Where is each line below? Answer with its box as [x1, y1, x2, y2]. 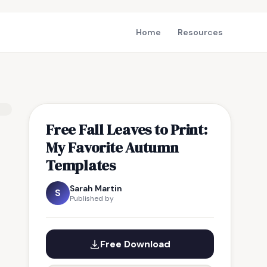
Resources [178, 27, 223, 38]
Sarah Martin [70, 183, 122, 194]
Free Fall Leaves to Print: [46, 119, 207, 139]
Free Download [100, 238, 170, 250]
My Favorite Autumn [46, 137, 179, 157]
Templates [46, 155, 116, 175]
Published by [70, 194, 114, 203]
